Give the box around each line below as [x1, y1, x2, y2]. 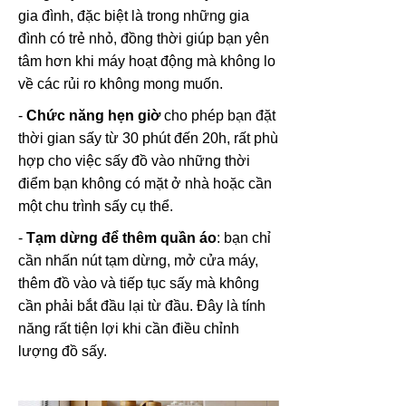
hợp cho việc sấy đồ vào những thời [18, 153, 250, 169]
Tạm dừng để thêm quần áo [26, 230, 217, 246]
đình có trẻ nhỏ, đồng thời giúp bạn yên [18, 31, 269, 47]
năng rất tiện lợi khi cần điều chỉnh [18, 321, 239, 337]
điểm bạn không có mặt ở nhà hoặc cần [18, 176, 272, 192]
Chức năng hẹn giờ [26, 108, 160, 124]
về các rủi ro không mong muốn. [18, 76, 223, 92]
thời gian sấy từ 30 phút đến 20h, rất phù [18, 130, 278, 147]
